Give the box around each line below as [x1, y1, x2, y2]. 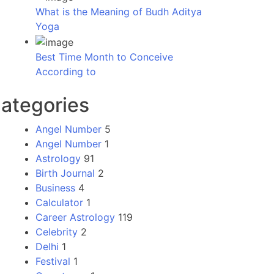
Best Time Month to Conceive [35, 50, 173, 63]
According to [35, 65, 96, 78]
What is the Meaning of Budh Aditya [35, 6, 202, 18]
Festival [35, 254, 70, 267]
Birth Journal [35, 166, 95, 179]
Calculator [35, 196, 83, 209]
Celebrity [35, 225, 78, 238]
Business [35, 181, 75, 194]
